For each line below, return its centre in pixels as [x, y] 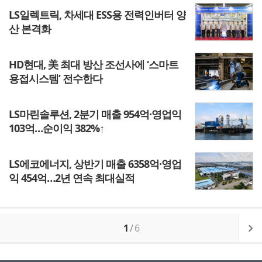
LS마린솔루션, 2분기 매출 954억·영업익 [95, 114]
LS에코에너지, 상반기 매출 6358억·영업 [95, 164]
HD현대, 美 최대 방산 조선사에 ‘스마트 [94, 64]
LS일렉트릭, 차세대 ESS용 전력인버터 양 [97, 15]
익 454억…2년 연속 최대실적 [72, 178]
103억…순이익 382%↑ [56, 128]
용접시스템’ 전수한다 [56, 78]
